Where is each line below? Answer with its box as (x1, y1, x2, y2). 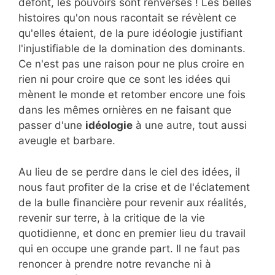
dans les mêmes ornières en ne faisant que (18, 104, 231, 117)
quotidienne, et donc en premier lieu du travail (18, 227, 246, 239)
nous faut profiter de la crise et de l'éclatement (18, 180, 250, 193)
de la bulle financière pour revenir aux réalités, (18, 196, 247, 209)
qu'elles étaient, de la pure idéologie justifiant (18, 27, 242, 40)
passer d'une (18, 119, 85, 132)
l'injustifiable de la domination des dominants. (18, 42, 246, 55)
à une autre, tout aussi (133, 119, 247, 132)
